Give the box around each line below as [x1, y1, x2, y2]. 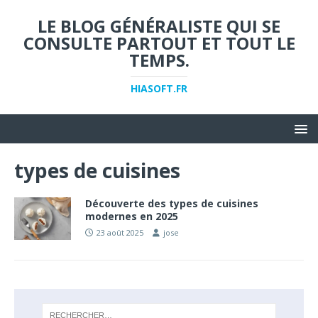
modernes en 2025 [85, 209, 178, 223]
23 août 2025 [97, 227, 143, 238]
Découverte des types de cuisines [85, 197, 258, 210]
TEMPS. [128, 48, 190, 72]
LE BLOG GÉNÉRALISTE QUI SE [38, 14, 280, 38]
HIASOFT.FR [131, 82, 187, 95]
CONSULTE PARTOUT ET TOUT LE [23, 31, 295, 55]
